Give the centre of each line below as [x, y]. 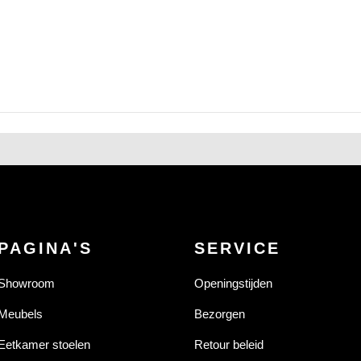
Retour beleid [228, 345]
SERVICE [237, 249]
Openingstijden [233, 284]
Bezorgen [219, 314]
